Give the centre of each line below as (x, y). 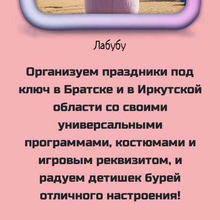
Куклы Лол (110, 45)
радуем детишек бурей (110, 178)
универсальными (110, 125)
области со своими (110, 107)
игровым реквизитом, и (110, 160)
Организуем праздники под (110, 72)
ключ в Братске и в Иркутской (110, 89)
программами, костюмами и (110, 142)
